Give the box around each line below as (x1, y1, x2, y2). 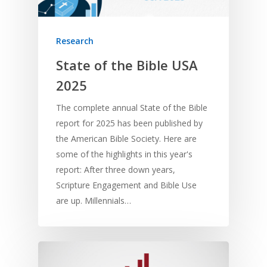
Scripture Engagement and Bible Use (56, 179, 197, 191)
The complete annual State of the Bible (56, 101, 207, 113)
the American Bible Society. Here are (56, 132, 197, 144)
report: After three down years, (56, 163, 175, 175)
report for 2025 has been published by (56, 117, 203, 129)
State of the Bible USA (56, 55, 198, 74)
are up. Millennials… (56, 194, 131, 206)
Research (56, 35, 94, 46)
